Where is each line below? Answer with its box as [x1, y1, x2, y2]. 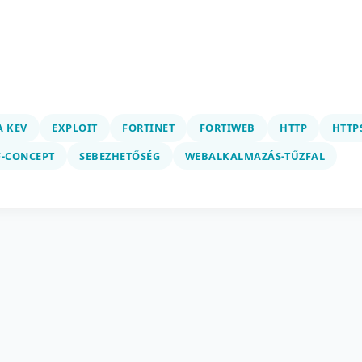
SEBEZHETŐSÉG [79, 148, 161, 163]
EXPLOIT [52, 120, 98, 136]
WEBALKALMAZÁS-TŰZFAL [184, 148, 326, 163]
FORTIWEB [199, 120, 255, 136]
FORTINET [122, 120, 175, 136]
